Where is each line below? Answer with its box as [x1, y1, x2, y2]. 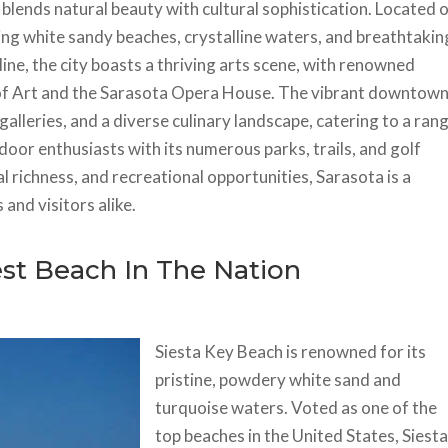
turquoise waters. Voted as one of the [155, 396, 438, 418]
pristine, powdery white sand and [155, 368, 402, 390]
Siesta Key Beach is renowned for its [155, 340, 427, 362]
